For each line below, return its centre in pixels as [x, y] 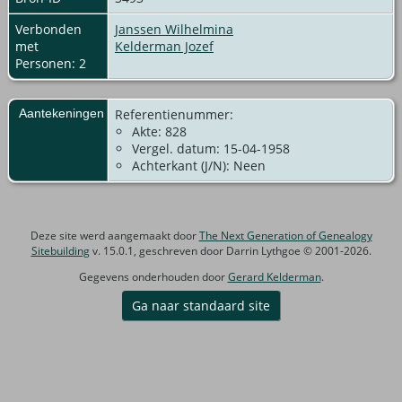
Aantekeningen [61, 113]
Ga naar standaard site [201, 305]
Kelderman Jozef [164, 46]
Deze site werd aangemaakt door [114, 235]
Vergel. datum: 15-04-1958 [211, 148]
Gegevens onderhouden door [153, 276]
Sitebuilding [60, 250]
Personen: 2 [51, 63]
